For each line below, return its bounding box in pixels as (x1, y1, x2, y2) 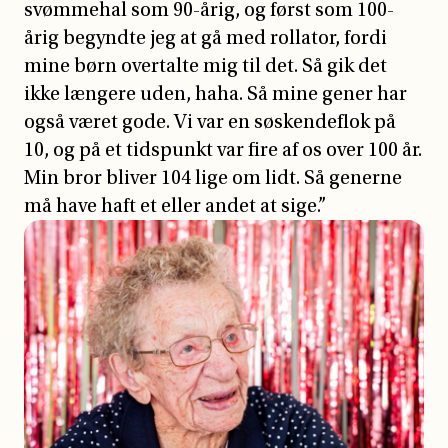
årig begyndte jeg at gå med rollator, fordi (24, 26, 387, 49)
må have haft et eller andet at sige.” (24, 194, 326, 217)
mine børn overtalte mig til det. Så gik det (24, 54, 387, 77)
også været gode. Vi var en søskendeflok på (24, 110, 396, 133)
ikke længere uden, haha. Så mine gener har (24, 82, 407, 105)
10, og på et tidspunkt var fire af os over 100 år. (24, 138, 422, 161)
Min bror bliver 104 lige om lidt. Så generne (24, 166, 402, 189)
